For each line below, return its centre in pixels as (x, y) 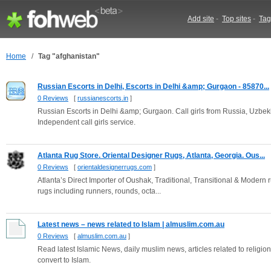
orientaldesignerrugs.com (115, 167)
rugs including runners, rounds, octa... (99, 191)
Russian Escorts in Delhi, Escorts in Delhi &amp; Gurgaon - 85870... (153, 87)
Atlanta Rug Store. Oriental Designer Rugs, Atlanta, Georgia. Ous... (151, 155)
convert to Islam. (64, 260)
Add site (201, 19)
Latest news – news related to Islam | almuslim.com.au (131, 224)
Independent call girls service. (87, 122)
